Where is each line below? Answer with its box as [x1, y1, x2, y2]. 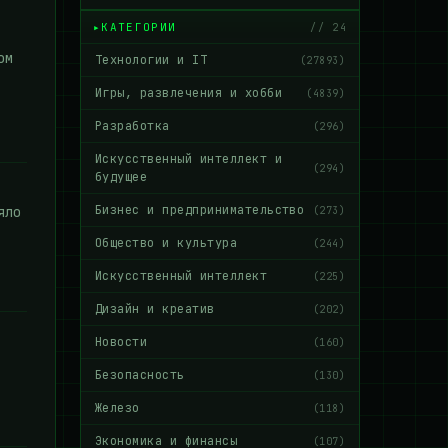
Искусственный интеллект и [95, 151, 282, 167]
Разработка [95, 118, 170, 134]
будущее [95, 169, 148, 185]
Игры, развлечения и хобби [95, 85, 282, 101]
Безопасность [95, 367, 185, 383]
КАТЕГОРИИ [101, 20, 177, 34]
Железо [95, 400, 140, 416]
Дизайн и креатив [95, 301, 215, 317]
